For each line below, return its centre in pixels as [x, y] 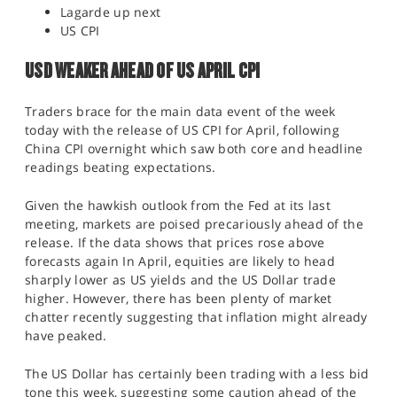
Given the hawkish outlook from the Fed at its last [178, 205]
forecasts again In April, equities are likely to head [180, 261]
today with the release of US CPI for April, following [182, 130]
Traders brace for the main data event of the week [180, 111]
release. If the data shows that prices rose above [175, 242]
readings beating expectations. [122, 167]
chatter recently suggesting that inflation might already [196, 317]
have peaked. [68, 335]
